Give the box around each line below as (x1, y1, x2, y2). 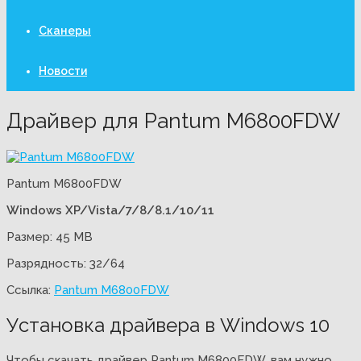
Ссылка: (6, 283, 54, 298)
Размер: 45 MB (6, 230, 93, 245)
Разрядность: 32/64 (6, 256, 125, 272)
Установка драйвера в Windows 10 (6, 313, 330, 338)
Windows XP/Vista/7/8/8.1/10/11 (6, 203, 214, 218)
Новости (39, 64, 87, 77)
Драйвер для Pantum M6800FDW (6, 108, 340, 133)
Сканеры (39, 24, 91, 37)
